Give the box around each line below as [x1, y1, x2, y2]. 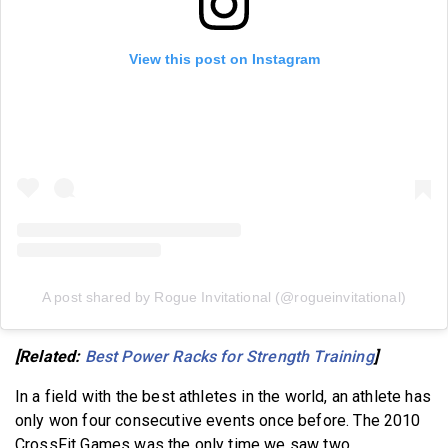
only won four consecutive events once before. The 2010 [15, 410, 421, 430]
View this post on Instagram [128, 50, 320, 67]
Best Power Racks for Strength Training [84, 346, 374, 366]
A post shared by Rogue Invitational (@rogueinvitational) [42, 288, 406, 305]
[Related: [15, 346, 85, 366]
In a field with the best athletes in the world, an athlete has [15, 386, 431, 406]
